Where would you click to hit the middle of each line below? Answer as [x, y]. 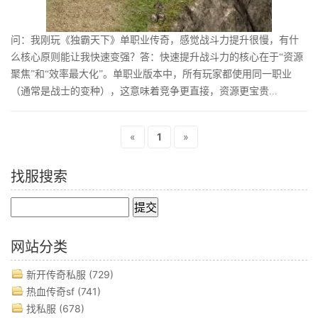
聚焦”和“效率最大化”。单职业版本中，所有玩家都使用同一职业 [151, 75]
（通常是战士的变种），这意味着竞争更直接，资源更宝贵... [144, 92]
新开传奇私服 [56, 275]
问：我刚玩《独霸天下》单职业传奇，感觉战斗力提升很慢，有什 [155, 40]
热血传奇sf [50, 292]
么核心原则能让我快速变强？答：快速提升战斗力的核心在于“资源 [157, 57]
